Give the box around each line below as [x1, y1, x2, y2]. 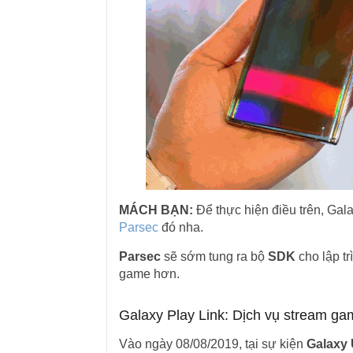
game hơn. [118, 267, 180, 281]
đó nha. [161, 221, 203, 234]
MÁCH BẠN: [118, 203, 193, 217]
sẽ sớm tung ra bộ [160, 250, 268, 263]
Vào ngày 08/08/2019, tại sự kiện [118, 337, 307, 351]
